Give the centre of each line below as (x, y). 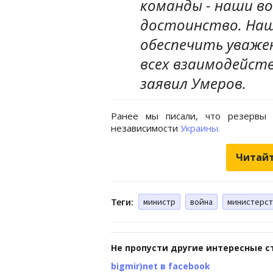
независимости (146, 128)
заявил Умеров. (193, 83)
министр (159, 201)
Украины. (200, 128)
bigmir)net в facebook (161, 266)
